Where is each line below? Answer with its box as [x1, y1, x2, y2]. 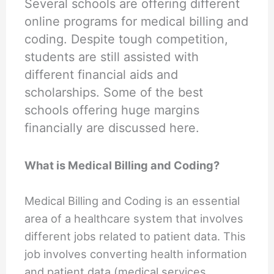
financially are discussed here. [24, 120, 200, 135]
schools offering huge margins [24, 102, 200, 117]
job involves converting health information [24, 247, 248, 261]
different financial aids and [24, 67, 179, 82]
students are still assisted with [24, 49, 199, 64]
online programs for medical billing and [24, 13, 249, 29]
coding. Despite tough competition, [24, 31, 229, 46]
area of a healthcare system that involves [24, 212, 244, 226]
